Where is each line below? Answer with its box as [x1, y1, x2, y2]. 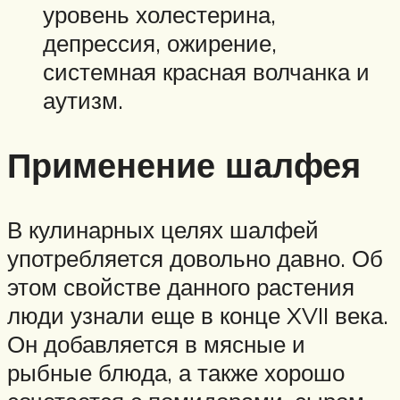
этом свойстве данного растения [7, 272, 354, 302]
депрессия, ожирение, [43, 29, 277, 58]
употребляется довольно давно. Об [7, 244, 383, 273]
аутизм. [43, 86, 123, 115]
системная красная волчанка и [43, 57, 370, 87]
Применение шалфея [7, 143, 361, 187]
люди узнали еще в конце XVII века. [7, 301, 388, 330]
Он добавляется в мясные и [7, 329, 305, 359]
